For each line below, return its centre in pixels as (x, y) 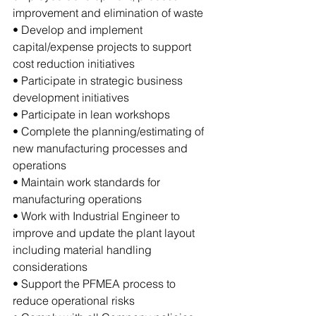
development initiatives (72, 97)
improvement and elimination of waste (108, 12)
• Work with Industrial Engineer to (98, 215)
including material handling (84, 249)
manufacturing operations (77, 199)
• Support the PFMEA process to (96, 283)
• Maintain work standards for (88, 182)
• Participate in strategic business (99, 80)
